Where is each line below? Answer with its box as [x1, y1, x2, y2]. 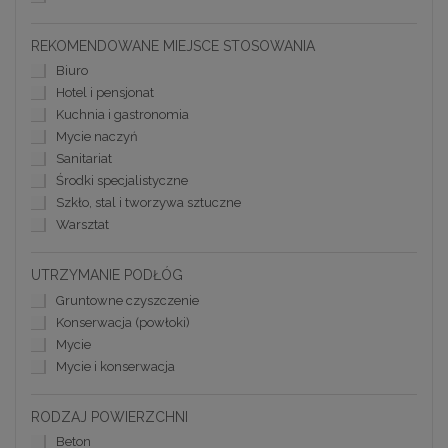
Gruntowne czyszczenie [56, 292, 199, 308]
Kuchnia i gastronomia [56, 107, 189, 123]
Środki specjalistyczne [56, 173, 188, 189]
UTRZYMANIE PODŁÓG [31, 267, 183, 284]
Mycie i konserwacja [56, 358, 175, 374]
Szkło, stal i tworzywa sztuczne [56, 195, 241, 211]
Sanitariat [56, 151, 112, 167]
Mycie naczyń [56, 129, 138, 145]
